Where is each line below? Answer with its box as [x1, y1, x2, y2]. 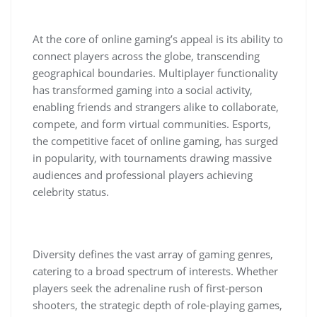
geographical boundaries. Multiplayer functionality [33, 66, 278, 80]
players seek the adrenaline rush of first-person [33, 281, 263, 295]
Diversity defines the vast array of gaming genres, [33, 247, 273, 261]
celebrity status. [33, 185, 109, 199]
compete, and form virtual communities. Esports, [33, 117, 271, 131]
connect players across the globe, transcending [33, 49, 260, 63]
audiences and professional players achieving [33, 168, 253, 182]
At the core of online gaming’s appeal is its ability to [33, 32, 283, 46]
